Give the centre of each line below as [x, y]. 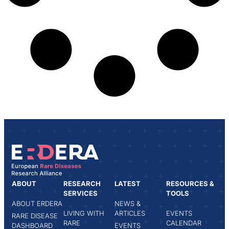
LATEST [128, 183]
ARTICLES [130, 213]
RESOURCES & [190, 183]
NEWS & [128, 203]
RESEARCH [82, 183]
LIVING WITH [84, 213]
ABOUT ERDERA [37, 203]
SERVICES [80, 193]
